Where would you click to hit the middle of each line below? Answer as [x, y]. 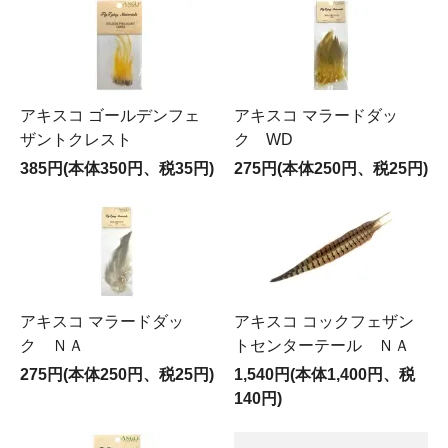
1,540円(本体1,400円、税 [324, 374]
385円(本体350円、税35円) [117, 168]
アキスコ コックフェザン [324, 321]
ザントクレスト [76, 139]
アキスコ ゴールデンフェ [110, 115]
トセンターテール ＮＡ [322, 345]
